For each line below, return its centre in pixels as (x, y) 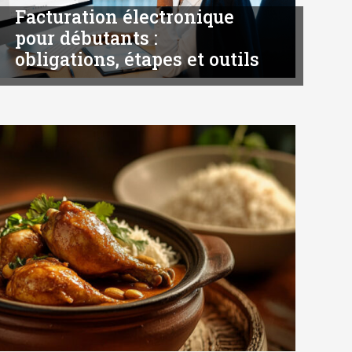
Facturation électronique (125, 17)
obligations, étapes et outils (137, 59)
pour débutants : (87, 38)
